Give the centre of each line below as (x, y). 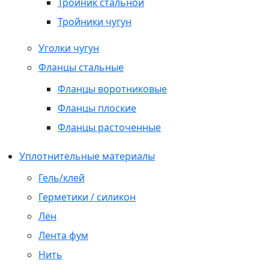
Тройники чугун (95, 22)
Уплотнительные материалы (87, 156)
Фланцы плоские (97, 108)
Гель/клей (62, 178)
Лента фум (63, 235)
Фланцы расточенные (109, 127)
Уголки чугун (69, 48)
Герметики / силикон (87, 197)
